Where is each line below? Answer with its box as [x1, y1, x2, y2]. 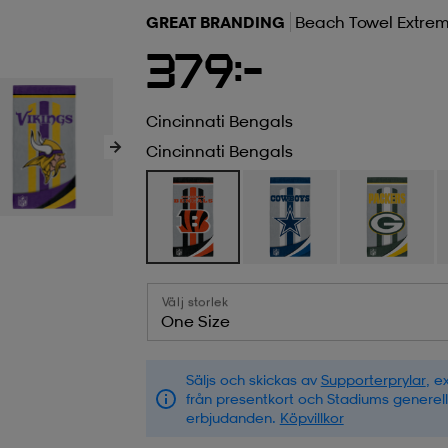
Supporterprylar [320, 371, 426, 389]
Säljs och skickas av [185, 371, 321, 389]
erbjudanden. [185, 409, 280, 427]
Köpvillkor [279, 409, 344, 427]
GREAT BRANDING [145, 12, 285, 33]
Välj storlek [161, 294, 229, 310]
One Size [160, 311, 230, 332]
